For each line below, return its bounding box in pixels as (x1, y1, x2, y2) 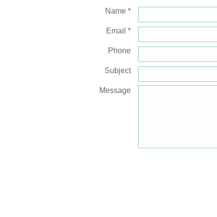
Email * (106, 27, 131, 35)
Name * (105, 7, 131, 15)
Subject (105, 66, 131, 75)
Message (99, 86, 131, 94)
